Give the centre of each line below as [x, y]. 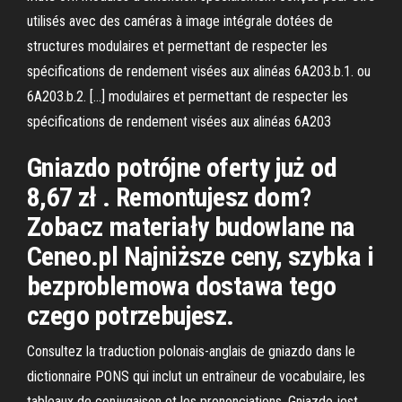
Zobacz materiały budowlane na [191, 227]
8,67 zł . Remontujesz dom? [169, 197]
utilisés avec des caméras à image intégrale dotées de [180, 21]
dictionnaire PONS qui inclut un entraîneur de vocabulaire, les [196, 376]
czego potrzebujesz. [131, 315]
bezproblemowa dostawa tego [182, 286]
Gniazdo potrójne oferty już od [182, 167]
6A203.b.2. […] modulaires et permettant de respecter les [188, 96]
